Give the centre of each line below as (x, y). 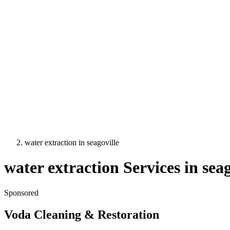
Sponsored (21, 193)
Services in (161, 168)
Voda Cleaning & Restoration (82, 214)
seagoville (103, 142)
